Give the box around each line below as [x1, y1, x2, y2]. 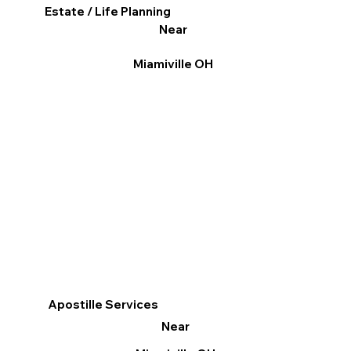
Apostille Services [48, 297, 159, 313]
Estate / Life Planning [45, 4, 172, 20]
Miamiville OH [132, 56, 213, 72]
